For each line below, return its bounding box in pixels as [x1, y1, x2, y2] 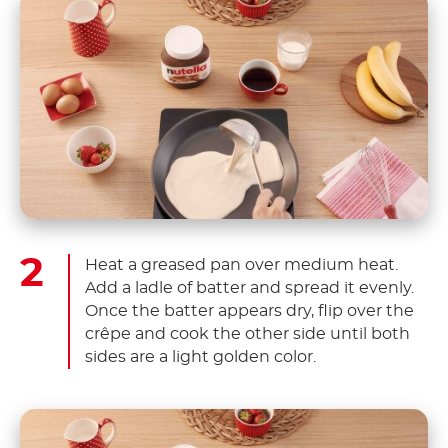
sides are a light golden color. [85, 348, 316, 365]
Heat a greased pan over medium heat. [85, 256, 398, 273]
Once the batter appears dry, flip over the [85, 302, 414, 319]
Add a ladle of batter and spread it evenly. [85, 279, 414, 296]
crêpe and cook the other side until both [85, 325, 410, 342]
